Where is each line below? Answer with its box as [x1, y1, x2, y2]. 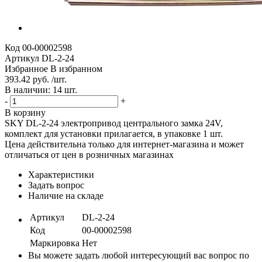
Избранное [5, 63, 48, 74]
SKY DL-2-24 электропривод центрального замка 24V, [5, 118, 223, 128]
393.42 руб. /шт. [5, 74, 67, 84]
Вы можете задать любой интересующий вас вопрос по [28, 250, 249, 260]
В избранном [50, 63, 102, 74]
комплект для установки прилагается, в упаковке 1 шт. [5, 128, 223, 139]
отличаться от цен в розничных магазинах [5, 149, 174, 160]
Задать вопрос [28, 180, 84, 190]
